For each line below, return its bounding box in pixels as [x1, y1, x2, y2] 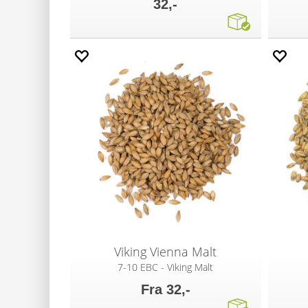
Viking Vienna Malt [114, 243, 217, 260]
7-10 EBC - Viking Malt [118, 260, 214, 274]
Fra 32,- [140, 281, 190, 297]
